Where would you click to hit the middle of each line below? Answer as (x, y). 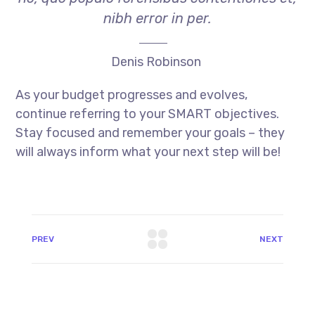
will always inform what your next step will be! (148, 152)
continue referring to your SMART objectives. (148, 114)
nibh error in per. (157, 18)
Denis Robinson (156, 62)
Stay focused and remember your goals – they (150, 133)
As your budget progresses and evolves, (132, 95)
